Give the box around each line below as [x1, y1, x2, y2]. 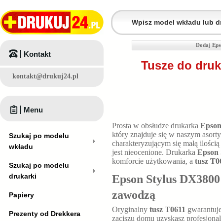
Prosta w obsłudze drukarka [112, 121, 200, 130]
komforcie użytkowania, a [112, 157, 195, 165]
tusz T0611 [149, 205, 185, 214]
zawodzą [112, 188, 155, 201]
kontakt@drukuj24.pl [12, 73, 78, 80]
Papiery [9, 191, 34, 199]
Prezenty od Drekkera [9, 210, 80, 218]
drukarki [9, 172, 37, 180]
